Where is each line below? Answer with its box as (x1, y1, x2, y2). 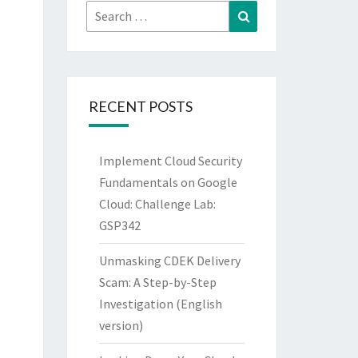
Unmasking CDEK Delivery (98, 253, 241, 268)
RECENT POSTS (88, 97, 193, 115)
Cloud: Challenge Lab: (98, 196, 216, 212)
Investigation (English (98, 296, 222, 312)
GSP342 (98, 217, 141, 233)
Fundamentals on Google (98, 174, 237, 190)
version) (98, 317, 143, 333)
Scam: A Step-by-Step (98, 274, 217, 290)
